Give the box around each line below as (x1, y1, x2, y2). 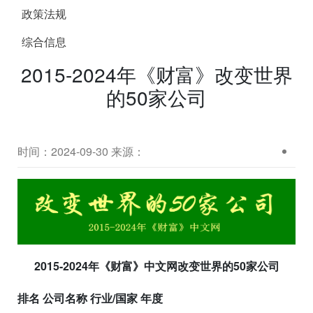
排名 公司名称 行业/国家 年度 (17, 289, 163, 306)
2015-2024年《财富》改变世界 (20, 59, 293, 88)
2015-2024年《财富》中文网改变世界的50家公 (34, 257, 268, 274)
